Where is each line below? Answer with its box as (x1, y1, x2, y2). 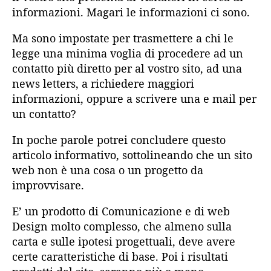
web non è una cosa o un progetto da (12, 163, 203, 178)
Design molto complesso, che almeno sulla (12, 219, 232, 234)
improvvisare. (12, 178, 84, 193)
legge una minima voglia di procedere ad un (12, 46, 243, 61)
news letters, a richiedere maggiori (12, 76, 194, 91)
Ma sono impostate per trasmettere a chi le (12, 31, 233, 46)
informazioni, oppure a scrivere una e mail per (12, 91, 256, 106)
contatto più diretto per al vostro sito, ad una (12, 61, 242, 76)
